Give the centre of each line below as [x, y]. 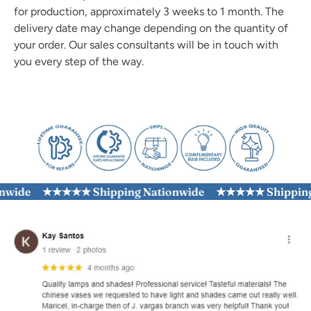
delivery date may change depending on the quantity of [151, 28]
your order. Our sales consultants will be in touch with [146, 45]
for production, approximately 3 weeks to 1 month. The [149, 11]
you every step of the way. [79, 61]
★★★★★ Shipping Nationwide [109, 192]
